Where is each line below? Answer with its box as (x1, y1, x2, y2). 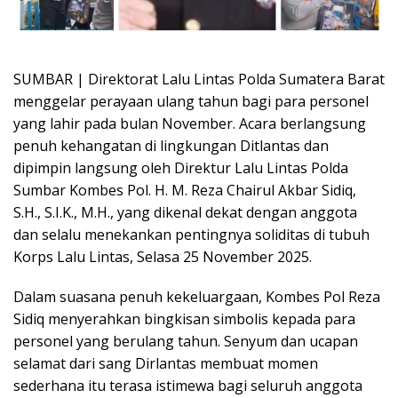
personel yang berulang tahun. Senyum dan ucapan (13, 330, 358, 351)
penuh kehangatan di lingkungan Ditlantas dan (13, 135, 329, 155)
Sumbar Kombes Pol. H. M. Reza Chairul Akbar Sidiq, (13, 179, 356, 200)
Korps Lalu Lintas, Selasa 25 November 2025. (13, 246, 312, 267)
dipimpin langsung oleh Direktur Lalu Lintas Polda (13, 157, 348, 178)
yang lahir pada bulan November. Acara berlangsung (13, 113, 366, 133)
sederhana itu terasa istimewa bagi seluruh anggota (13, 375, 362, 395)
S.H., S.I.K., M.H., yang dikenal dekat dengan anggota (13, 202, 357, 222)
